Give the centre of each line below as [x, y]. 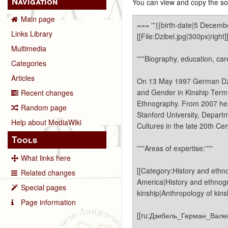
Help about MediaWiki [46, 122]
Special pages [44, 187]
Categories [29, 63]
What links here [46, 158]
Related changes [48, 172]
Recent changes [47, 93]
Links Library [32, 34]
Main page [38, 19]
